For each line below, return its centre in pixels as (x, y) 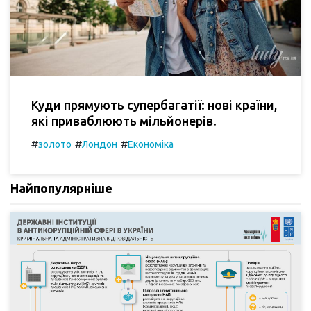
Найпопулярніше (61, 188)
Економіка (151, 144)
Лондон (100, 144)
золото (55, 144)
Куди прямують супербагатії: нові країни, (154, 104)
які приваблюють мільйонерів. (124, 120)
